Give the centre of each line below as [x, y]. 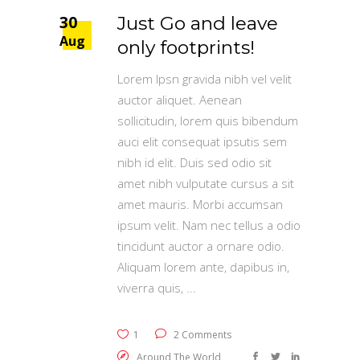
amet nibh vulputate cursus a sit [206, 183]
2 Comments [201, 335]
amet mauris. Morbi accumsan [200, 204]
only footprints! [186, 47]
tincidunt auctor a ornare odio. [201, 246]
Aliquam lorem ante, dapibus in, [203, 267]
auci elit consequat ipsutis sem [202, 141]
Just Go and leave [198, 23]
